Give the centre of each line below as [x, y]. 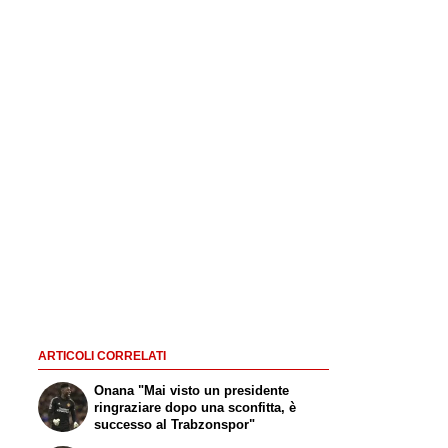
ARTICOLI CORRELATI [101, 356]
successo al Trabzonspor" [175, 425]
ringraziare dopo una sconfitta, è [195, 408]
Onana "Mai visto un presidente [192, 391]
